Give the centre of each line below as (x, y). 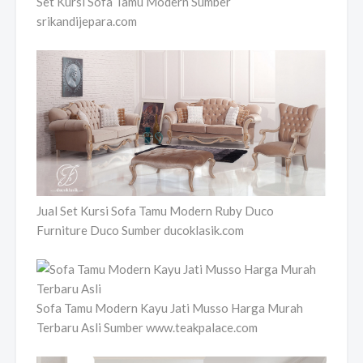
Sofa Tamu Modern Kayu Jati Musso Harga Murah (170, 307)
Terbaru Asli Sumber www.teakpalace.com (147, 327)
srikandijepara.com (87, 21)
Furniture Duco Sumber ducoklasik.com (140, 230)
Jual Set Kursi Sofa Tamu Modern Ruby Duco (155, 210)
